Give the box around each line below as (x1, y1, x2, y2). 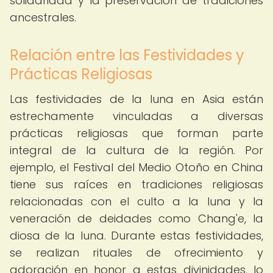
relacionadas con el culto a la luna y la (10, 194, 263, 209)
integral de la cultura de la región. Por (10, 143, 263, 158)
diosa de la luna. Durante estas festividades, (10, 228, 263, 243)
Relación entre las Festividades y (10, 45, 244, 65)
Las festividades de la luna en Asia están (10, 91, 263, 107)
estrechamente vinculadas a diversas (10, 108, 263, 124)
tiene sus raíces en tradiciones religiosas (10, 177, 263, 192)
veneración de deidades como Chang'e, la (10, 211, 263, 226)
